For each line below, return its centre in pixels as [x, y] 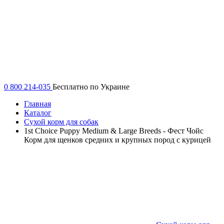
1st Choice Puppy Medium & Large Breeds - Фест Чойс [114, 130]
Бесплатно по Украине [91, 86]
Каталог [38, 112]
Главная [37, 103]
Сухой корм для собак [61, 121]
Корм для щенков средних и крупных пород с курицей [117, 139]
